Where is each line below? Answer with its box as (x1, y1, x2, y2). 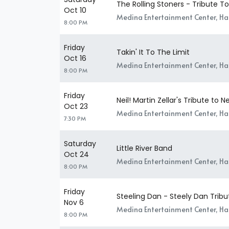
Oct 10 (64, 5, 86, 16)
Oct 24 (64, 149, 89, 160)
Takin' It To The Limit (117, 47, 190, 57)
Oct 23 (64, 101, 88, 112)
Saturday (64, 139, 96, 149)
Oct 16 (64, 53, 86, 64)
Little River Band (117, 143, 172, 153)
